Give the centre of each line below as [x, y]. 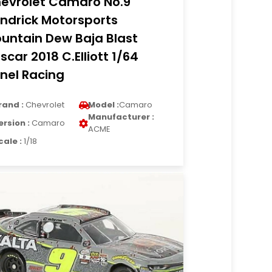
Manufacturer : [121, 117]
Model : [104, 105]
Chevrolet [44, 105]
